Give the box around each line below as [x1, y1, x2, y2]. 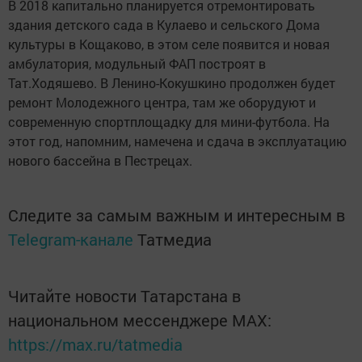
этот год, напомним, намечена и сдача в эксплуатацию [8, 133, 347, 149]
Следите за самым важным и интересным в [8, 204, 345, 225]
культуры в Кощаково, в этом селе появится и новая [8, 36, 330, 53]
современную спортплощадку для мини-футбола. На [8, 113, 330, 130]
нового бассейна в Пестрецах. [8, 152, 192, 169]
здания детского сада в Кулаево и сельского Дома [8, 16, 320, 33]
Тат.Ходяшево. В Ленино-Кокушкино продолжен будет [8, 74, 335, 91]
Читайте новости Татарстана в [8, 285, 241, 306]
